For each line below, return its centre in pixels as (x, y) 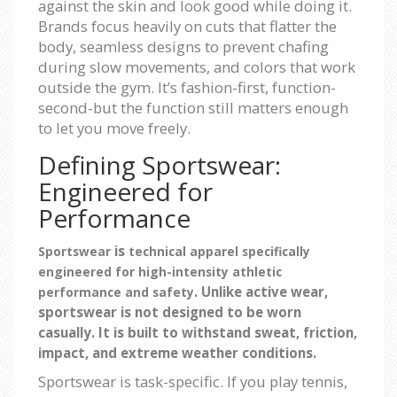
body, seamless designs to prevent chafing (183, 46)
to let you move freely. (114, 128)
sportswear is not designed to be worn (170, 311)
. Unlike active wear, (261, 291)
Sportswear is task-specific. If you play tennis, (193, 381)
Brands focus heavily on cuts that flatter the (187, 26)
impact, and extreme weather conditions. (177, 352)
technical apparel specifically (219, 251)
